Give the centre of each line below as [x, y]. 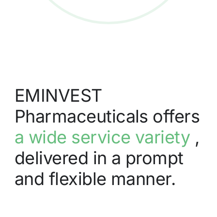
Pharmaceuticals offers [107, 116]
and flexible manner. [95, 179]
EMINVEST [58, 96]
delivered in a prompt [99, 158]
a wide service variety [102, 137]
